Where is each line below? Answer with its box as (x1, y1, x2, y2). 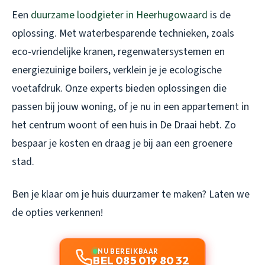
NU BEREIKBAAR (98, 247, 159, 256)
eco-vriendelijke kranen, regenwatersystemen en (12, 44, 225, 60)
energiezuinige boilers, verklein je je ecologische (12, 63, 222, 78)
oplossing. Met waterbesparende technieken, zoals (12, 26, 234, 41)
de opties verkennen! (12, 205, 103, 221)
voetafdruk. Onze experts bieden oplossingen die (12, 81, 227, 96)
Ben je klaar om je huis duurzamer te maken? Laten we (12, 187, 250, 202)
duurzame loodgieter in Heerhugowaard (31, 8, 208, 23)
